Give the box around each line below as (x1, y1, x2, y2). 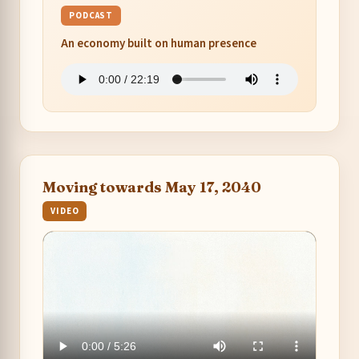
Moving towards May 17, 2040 (42, 178, 261, 197)
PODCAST (69, 10, 114, 22)
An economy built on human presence (61, 35, 256, 53)
